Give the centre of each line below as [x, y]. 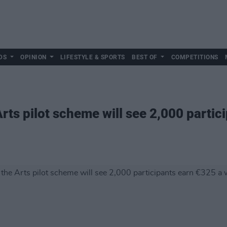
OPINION [33, 57]
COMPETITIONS [195, 57]
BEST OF [145, 57]
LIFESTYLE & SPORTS [92, 57]
